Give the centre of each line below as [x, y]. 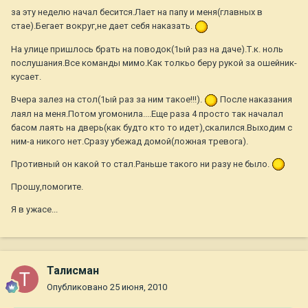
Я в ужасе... [34, 210]
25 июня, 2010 [139, 287]
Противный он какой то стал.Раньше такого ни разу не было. [141, 164]
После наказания [255, 99]
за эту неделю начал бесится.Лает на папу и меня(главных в [137, 12]
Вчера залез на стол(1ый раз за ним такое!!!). [108, 99]
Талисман [73, 271]
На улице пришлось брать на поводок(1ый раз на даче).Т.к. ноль [147, 49]
